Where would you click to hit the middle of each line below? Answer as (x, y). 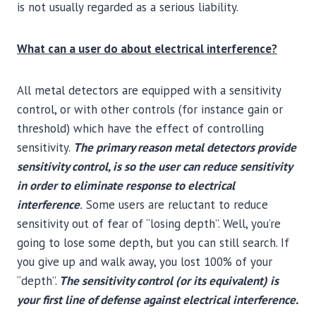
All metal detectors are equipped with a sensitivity (149, 90)
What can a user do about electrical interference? (147, 49)
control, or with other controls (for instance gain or (150, 109)
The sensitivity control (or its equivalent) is (168, 281)
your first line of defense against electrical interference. (158, 300)
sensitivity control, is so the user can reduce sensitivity (154, 166)
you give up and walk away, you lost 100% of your (145, 262)
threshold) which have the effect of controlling (140, 128)
